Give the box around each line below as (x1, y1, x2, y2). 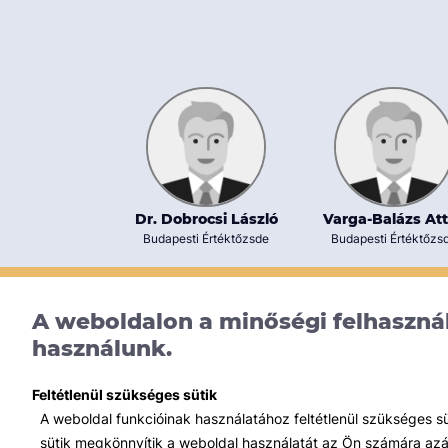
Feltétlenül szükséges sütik (32, 386, 217, 403)
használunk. (32, 335, 172, 361)
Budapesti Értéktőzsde (143, 230, 269, 246)
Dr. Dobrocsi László (134, 209, 278, 228)
